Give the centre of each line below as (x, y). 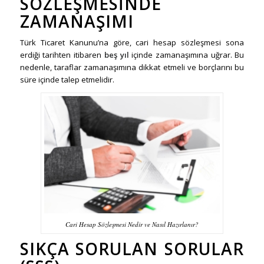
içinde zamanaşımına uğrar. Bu (187, 55)
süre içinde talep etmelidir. (67, 80)
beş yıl (116, 55)
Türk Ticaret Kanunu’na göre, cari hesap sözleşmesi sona (132, 43)
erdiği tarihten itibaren (62, 55)
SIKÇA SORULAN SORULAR (132, 248)
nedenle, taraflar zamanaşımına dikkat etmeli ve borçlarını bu (132, 67)
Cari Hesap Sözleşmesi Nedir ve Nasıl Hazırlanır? (132, 224)
